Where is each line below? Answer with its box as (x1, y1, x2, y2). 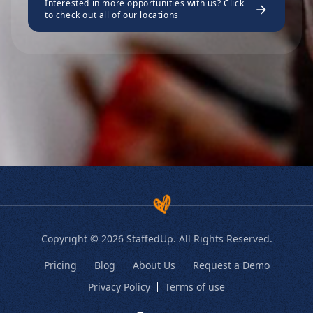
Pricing (43, 259, 77, 272)
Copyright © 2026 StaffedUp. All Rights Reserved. (41, 232, 272, 245)
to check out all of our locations (45, 9, 179, 21)
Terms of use (165, 280, 225, 293)
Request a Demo (192, 259, 270, 272)
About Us (132, 259, 175, 272)
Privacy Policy (88, 280, 150, 293)
